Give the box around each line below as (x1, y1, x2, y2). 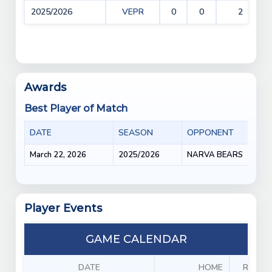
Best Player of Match (24, 102, 127, 114)
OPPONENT (187, 126, 234, 138)
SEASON (118, 126, 153, 138)
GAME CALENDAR (85, 232, 187, 246)
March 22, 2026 (30, 149, 86, 160)
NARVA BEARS (187, 149, 243, 160)
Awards (24, 80, 66, 94)
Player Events (24, 201, 102, 215)
